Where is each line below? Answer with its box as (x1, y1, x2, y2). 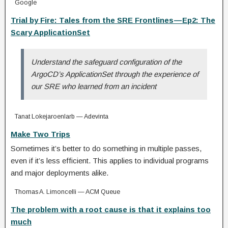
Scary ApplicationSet (11, 27, 90, 37)
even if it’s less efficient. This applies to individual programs (11, 156, 209, 165)
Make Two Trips (11, 129, 70, 138)
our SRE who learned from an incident (31, 81, 156, 91)
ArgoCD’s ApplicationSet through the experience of (31, 69, 198, 78)
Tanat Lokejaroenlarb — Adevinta (15, 112, 108, 120)
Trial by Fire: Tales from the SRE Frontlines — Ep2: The (11, 15, 215, 24)
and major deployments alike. (11, 168, 108, 177)
